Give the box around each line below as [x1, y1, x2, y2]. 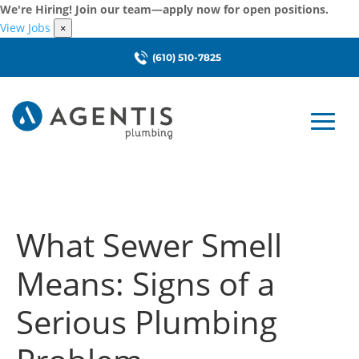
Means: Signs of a [16, 261, 275, 305]
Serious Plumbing [16, 300, 277, 344]
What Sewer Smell [16, 223, 282, 267]
